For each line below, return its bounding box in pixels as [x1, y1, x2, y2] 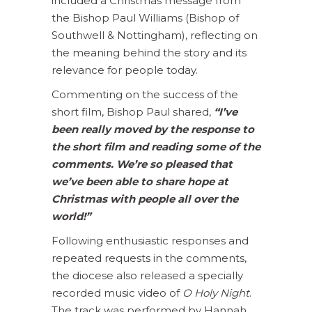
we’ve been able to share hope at [52, 174, 228, 188]
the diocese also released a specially [52, 268, 243, 282]
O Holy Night [182, 286, 249, 299]
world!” [52, 209, 91, 223]
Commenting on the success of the [52, 87, 238, 101]
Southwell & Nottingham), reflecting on [52, 28, 258, 42]
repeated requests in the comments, [52, 251, 247, 265]
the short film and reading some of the [52, 139, 260, 153]
